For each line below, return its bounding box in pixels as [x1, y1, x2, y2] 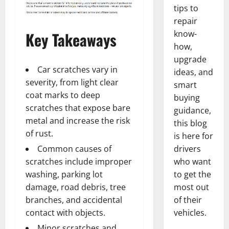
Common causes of [37, 143, 111, 154]
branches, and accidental [26, 194, 122, 205]
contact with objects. [26, 207, 105, 218]
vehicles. [173, 207, 207, 218]
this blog [173, 118, 207, 129]
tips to [173, 3, 198, 14]
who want [173, 156, 211, 167]
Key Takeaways [26, 28, 117, 51]
